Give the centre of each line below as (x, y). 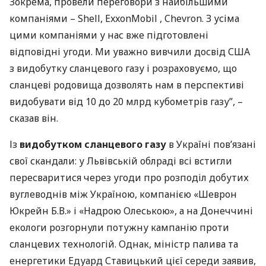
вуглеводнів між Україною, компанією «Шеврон (123, 194)
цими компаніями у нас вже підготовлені (109, 35)
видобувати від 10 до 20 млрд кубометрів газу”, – (126, 102)
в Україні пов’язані (211, 144)
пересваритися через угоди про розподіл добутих (129, 178)
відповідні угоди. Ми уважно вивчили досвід (119, 52)
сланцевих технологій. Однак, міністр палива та (124, 244)
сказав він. (34, 118)
